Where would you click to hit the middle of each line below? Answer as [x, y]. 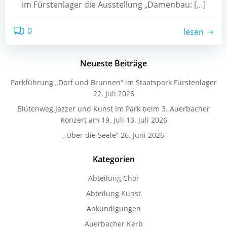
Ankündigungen [113, 209]
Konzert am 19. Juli [92, 120]
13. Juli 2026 [146, 120]
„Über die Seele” [91, 135]
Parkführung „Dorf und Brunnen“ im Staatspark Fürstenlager [113, 82]
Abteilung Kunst [113, 193]
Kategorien [113, 159]
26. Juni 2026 [142, 135]
